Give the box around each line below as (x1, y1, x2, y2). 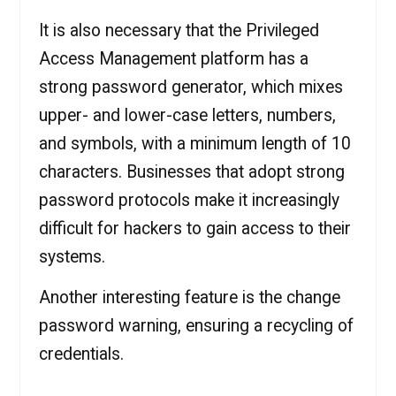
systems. (38, 247, 105, 268)
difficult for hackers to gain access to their (38, 218, 351, 240)
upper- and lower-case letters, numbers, (38, 105, 336, 126)
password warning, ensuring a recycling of (38, 316, 354, 337)
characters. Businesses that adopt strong (38, 162, 345, 183)
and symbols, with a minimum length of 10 (38, 133, 351, 155)
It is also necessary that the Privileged (38, 20, 319, 42)
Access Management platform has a (38, 49, 308, 70)
